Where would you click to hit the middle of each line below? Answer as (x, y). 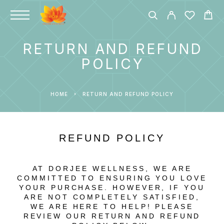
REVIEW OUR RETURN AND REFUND (112, 216)
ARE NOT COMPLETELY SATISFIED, (112, 197)
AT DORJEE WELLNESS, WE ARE (112, 168)
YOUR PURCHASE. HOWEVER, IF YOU (112, 187)
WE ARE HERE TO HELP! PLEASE (112, 206)
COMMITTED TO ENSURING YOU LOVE (112, 178)
